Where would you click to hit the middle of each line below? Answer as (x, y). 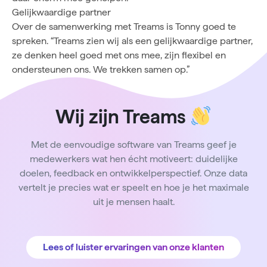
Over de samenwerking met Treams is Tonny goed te (124, 26)
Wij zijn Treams (122, 117)
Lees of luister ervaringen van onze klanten (133, 247)
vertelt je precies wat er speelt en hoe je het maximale (133, 187)
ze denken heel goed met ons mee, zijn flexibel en (119, 55)
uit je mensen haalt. (133, 201)
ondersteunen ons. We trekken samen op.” (101, 69)
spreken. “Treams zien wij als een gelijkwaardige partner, (132, 41)
